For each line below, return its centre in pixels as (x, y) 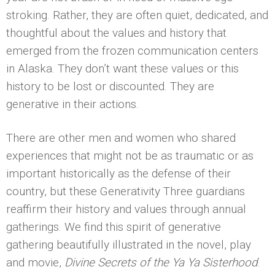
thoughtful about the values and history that (116, 33)
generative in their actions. (72, 104)
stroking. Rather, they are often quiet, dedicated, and (137, 15)
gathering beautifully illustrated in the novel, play (129, 244)
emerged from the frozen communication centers (132, 50)
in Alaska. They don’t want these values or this (122, 68)
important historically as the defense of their (118, 173)
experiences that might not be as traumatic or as (130, 155)
